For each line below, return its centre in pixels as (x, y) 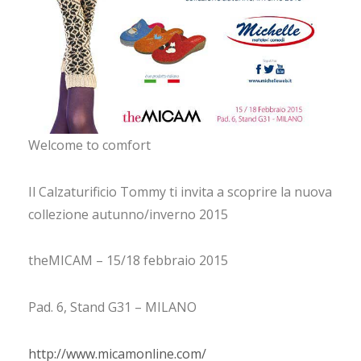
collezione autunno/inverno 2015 (128, 214)
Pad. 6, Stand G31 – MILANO (112, 307)
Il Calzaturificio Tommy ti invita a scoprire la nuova (180, 191)
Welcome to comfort (89, 145)
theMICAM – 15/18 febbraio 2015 (128, 261)
